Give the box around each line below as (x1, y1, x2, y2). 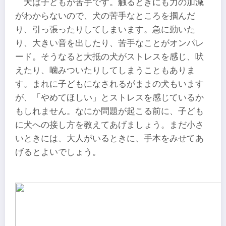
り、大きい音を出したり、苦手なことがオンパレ (15, 38, 204, 48)
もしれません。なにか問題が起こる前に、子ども (15, 106, 204, 116)
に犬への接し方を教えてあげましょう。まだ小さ (15, 120, 204, 130)
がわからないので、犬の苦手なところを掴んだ (15, 11, 195, 21)
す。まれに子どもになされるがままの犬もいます (15, 79, 204, 89)
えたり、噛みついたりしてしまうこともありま (15, 65, 195, 75)
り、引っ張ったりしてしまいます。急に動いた (15, 24, 195, 34)
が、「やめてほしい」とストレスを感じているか (15, 92, 204, 102)
